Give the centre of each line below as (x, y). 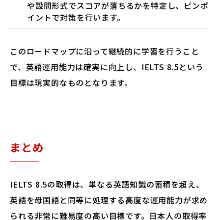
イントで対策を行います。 (76, 17)
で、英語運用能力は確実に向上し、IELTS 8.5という (107, 67)
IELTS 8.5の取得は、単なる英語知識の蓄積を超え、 (107, 184)
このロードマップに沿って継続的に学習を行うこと (105, 51)
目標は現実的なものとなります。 (71, 82)
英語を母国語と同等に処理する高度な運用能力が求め (109, 200)
